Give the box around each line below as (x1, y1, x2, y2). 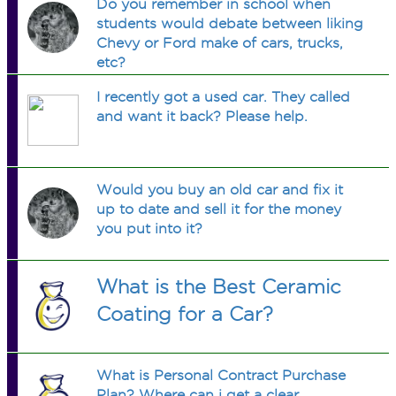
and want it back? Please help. (96, 109, 308, 124)
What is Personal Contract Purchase (96, 368, 346, 383)
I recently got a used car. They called (96, 89, 351, 104)
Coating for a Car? (96, 303, 274, 324)
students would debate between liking (96, 16, 364, 31)
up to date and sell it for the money (96, 202, 342, 217)
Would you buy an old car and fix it (96, 182, 344, 197)
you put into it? (96, 221, 203, 236)
